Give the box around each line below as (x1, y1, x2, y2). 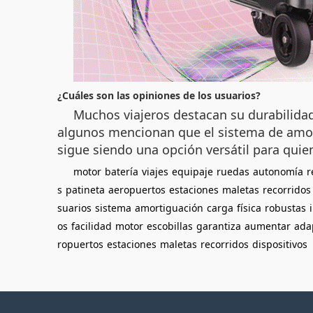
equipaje (172, 165, 213, 178)
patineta (66, 183, 105, 196)
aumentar (245, 219, 291, 233)
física (237, 201, 261, 214)
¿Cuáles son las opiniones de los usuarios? (57, 89, 261, 102)
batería (105, 165, 138, 178)
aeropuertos (108, 183, 166, 196)
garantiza (196, 219, 241, 233)
